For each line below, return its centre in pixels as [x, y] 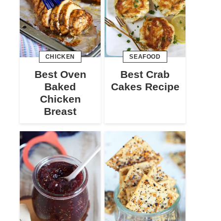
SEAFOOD [145, 56]
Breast [60, 111]
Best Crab [145, 74]
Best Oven [60, 74]
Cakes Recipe [145, 86]
